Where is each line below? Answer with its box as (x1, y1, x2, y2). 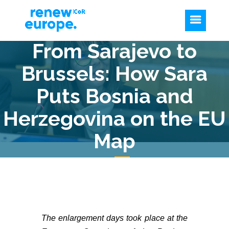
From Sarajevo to (32, 39, 197, 63)
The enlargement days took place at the (41, 214, 188, 222)
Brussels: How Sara (21, 61, 208, 85)
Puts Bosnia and (36, 84, 193, 108)
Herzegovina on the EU (3, 106, 226, 130)
